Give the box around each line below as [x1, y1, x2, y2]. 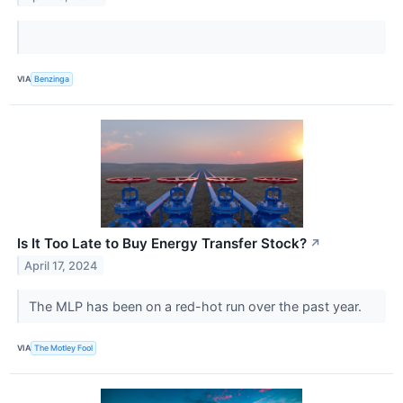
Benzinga [34, 74, 70, 85]
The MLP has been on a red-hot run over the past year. [28, 298, 365, 314]
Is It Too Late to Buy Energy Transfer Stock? [17, 234, 307, 252]
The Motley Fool [34, 343, 94, 354]
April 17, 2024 [24, 258, 98, 273]
